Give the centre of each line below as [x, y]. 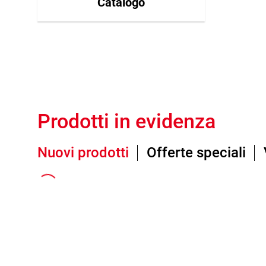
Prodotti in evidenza [126, 121]
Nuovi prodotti [83, 153]
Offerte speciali [196, 153]
